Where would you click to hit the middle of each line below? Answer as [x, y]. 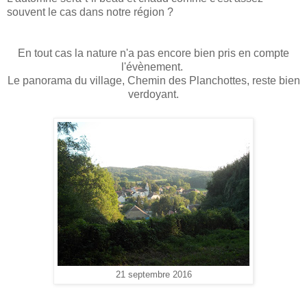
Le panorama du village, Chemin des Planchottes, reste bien [153, 81]
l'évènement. [153, 67]
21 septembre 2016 [153, 275]
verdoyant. [153, 95]
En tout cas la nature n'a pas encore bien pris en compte [153, 53]
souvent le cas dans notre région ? [90, 12]
